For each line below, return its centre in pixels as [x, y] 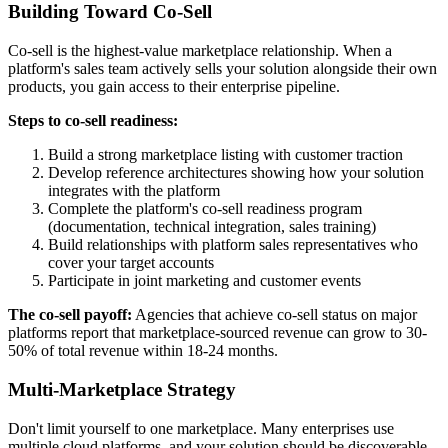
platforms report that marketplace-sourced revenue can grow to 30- [217, 333]
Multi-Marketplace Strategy [122, 389]
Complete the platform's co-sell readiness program [205, 209]
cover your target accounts [131, 263]
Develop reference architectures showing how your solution [236, 173]
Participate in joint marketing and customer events [204, 281]
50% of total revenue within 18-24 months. [143, 351]
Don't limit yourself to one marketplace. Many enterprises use [201, 428]
